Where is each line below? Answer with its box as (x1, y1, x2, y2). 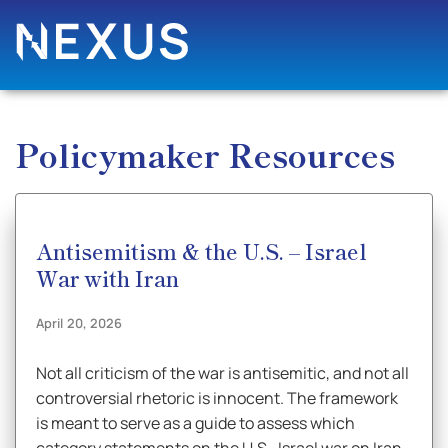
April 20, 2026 (36, 314, 123, 332)
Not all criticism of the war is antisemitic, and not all (36, 362, 409, 384)
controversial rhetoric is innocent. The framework (36, 387, 398, 409)
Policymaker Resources (15, 131, 395, 177)
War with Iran (36, 262, 179, 293)
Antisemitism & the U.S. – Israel (36, 235, 367, 266)
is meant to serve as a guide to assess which (36, 412, 355, 434)
